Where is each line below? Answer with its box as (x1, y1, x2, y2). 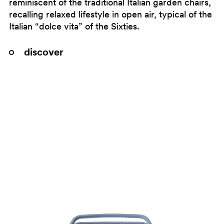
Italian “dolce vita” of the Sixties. (8, 21, 139, 32)
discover (23, 45, 63, 59)
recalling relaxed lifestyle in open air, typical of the (8, 9, 212, 20)
